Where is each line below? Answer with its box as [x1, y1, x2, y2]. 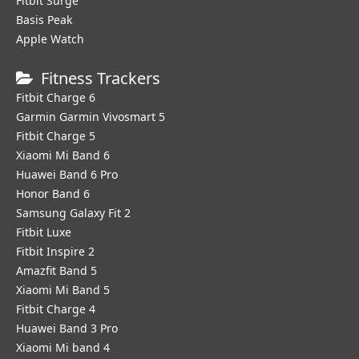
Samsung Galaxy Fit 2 [16, 205, 131, 220]
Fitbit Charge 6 [16, 90, 95, 105]
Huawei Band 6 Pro [16, 167, 118, 182]
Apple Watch [16, 31, 84, 46]
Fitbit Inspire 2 [16, 244, 95, 259]
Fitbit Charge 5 [16, 128, 95, 143]
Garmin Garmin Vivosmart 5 [16, 109, 165, 124]
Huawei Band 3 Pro [16, 321, 118, 336]
